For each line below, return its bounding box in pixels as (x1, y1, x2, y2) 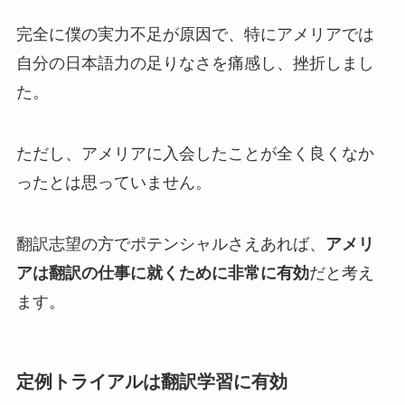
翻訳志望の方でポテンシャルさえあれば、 (15, 234, 325, 253)
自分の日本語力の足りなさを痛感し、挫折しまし (15, 54, 374, 73)
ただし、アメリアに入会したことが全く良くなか (15, 145, 374, 164)
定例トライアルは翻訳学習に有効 (15, 372, 287, 392)
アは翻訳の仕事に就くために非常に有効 (15, 263, 309, 282)
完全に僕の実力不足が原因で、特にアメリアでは (15, 25, 374, 44)
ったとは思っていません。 (15, 174, 212, 193)
